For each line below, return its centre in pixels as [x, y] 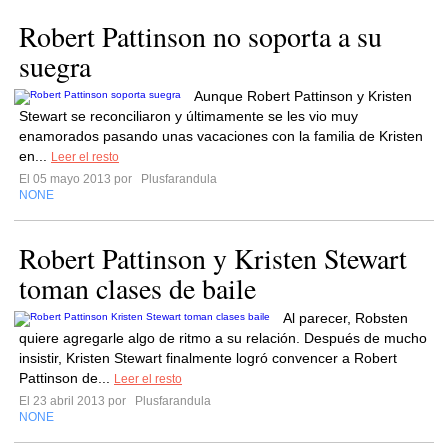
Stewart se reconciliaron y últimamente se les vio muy [188, 116]
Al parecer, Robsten [345, 318]
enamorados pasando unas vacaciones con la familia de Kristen [221, 136]
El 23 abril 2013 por [75, 401]
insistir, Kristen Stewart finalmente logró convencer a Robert [208, 358]
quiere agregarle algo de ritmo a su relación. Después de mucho [223, 338]
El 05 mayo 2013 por [78, 179]
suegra [55, 66]
